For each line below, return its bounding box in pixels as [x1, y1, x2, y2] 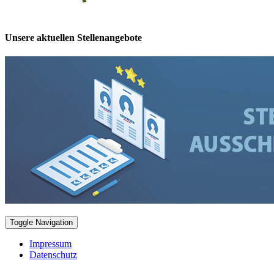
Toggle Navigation [10, 218, 73, 228]
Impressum [29, 239, 72, 250]
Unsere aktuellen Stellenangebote [5, 32, 142, 43]
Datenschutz [29, 250, 77, 261]
